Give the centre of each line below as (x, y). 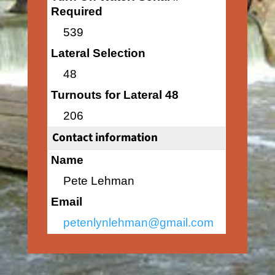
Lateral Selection (98, 53)
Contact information (105, 137)
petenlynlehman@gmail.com (138, 223)
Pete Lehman (99, 181)
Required (76, 11)
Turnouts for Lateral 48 (114, 95)
